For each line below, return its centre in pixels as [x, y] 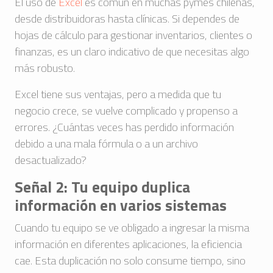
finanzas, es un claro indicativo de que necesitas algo [132, 51]
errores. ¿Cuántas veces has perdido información [124, 127]
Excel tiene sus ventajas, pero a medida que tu [118, 94]
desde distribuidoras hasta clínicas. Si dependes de [127, 19]
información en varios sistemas [121, 205]
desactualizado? [51, 160]
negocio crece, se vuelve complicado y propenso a [126, 111]
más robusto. [45, 68]
